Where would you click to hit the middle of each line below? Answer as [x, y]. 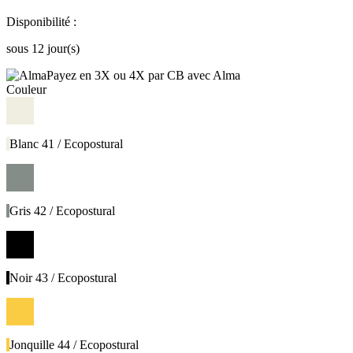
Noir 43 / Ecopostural [63, 278]
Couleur [26, 90]
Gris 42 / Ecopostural [62, 211]
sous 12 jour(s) [43, 49]
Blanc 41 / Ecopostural [66, 144]
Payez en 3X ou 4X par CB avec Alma [143, 76]
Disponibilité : [41, 22]
